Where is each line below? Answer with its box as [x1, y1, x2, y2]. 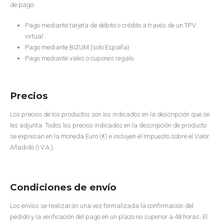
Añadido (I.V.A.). [10, 143, 54, 151]
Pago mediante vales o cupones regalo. [24, 54, 135, 62]
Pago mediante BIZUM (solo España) [24, 43, 129, 51]
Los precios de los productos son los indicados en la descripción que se [10, 110, 209, 118]
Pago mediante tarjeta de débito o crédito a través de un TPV [24, 21, 196, 29]
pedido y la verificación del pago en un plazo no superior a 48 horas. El [10, 213, 207, 221]
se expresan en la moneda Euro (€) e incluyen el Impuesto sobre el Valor [10, 132, 209, 140]
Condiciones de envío [10, 181, 116, 193]
